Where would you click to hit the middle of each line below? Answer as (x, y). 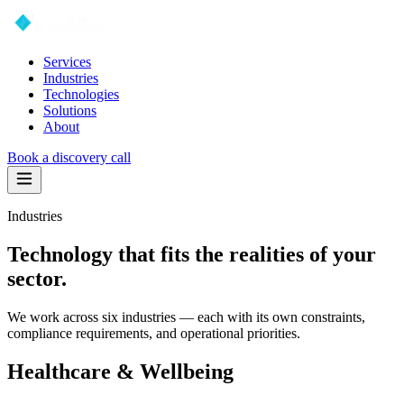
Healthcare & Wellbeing (120, 371)
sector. (37, 278)
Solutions (70, 110)
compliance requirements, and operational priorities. (154, 333)
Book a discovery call (69, 157)
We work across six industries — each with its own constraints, (186, 317)
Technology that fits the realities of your (192, 254)
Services (67, 62)
